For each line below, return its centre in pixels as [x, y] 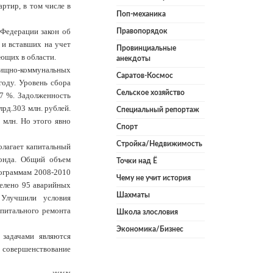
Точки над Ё [137, 161]
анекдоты [133, 59]
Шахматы [133, 195]
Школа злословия [147, 212]
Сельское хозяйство [151, 93]
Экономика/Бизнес [150, 229]
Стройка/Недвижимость [159, 144]
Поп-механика [141, 14]
